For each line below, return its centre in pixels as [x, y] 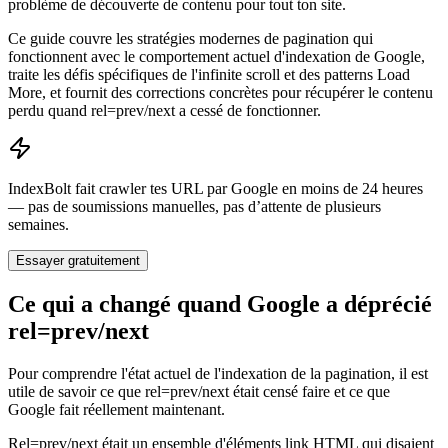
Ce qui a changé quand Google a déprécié [220, 303]
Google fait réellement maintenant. [116, 409]
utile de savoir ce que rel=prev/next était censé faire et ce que [199, 391]
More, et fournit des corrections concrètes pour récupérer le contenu [220, 92]
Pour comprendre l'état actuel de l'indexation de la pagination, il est [218, 373]
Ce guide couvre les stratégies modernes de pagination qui [190, 38]
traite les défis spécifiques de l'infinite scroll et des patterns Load [209, 74]
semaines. [38, 224]
